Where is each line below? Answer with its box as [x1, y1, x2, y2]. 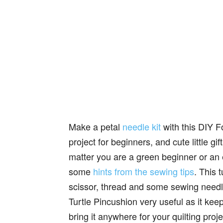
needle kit [122, 120, 161, 133]
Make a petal [69, 120, 122, 133]
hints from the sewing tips [93, 165, 194, 178]
